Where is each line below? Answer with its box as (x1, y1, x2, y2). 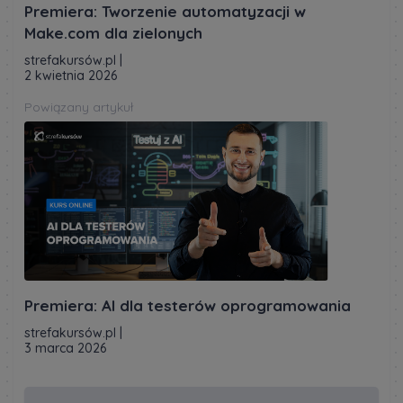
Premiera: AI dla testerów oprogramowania (24, 295, 351, 315)
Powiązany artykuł (24, 98, 133, 115)
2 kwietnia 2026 (24, 67, 117, 84)
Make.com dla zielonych (24, 22, 202, 42)
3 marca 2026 (24, 339, 106, 356)
